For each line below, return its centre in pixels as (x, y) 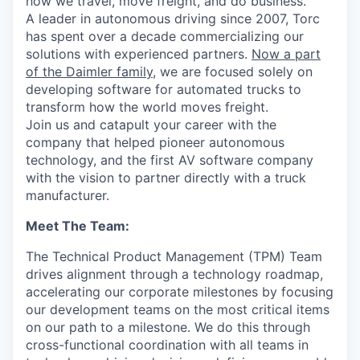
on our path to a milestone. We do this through (168, 327)
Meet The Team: (78, 226)
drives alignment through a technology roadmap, (174, 274)
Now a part (286, 54)
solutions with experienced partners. (139, 54)
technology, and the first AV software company (170, 160)
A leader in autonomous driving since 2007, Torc (173, 18)
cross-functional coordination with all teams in (167, 345)
